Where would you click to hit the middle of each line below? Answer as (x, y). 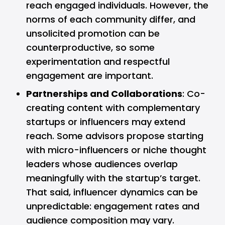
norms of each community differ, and (111, 19)
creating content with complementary (113, 108)
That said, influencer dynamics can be (112, 192)
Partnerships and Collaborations (104, 94)
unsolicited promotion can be (93, 33)
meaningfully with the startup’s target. (113, 178)
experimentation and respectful (98, 62)
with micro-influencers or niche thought (116, 150)
